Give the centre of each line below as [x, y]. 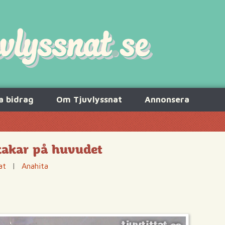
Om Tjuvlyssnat [89, 99]
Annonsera [167, 99]
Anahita [35, 166]
